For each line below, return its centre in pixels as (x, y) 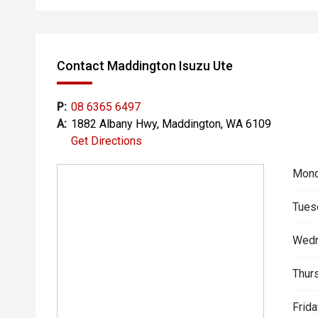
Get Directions (106, 141)
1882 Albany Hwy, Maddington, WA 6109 (171, 124)
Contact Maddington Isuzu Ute (145, 66)
